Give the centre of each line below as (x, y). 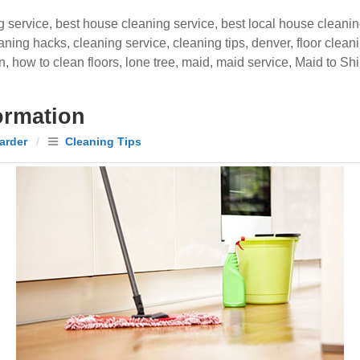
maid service (252, 62)
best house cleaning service (135, 24)
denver (271, 43)
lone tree (150, 62)
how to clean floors (65, 62)
